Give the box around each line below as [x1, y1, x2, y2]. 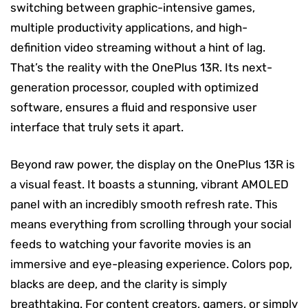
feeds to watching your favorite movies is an [10, 236, 251, 251]
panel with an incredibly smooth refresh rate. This [10, 197, 278, 211]
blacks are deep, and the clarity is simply [10, 276, 227, 291]
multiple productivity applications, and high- [10, 20, 247, 34]
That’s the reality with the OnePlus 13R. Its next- [10, 60, 272, 74]
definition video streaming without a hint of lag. [10, 40, 265, 54]
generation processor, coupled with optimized [10, 80, 258, 94]
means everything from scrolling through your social [10, 217, 291, 231]
